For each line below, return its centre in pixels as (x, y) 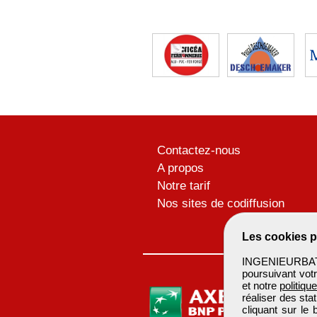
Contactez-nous (199, 151)
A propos (180, 168)
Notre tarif (184, 186)
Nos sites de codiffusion (221, 204)
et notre (261, 286)
